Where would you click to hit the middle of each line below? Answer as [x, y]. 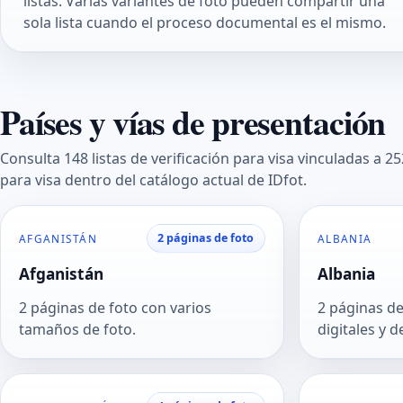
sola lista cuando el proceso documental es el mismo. [204, 22]
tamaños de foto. [77, 329]
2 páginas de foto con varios [115, 307]
